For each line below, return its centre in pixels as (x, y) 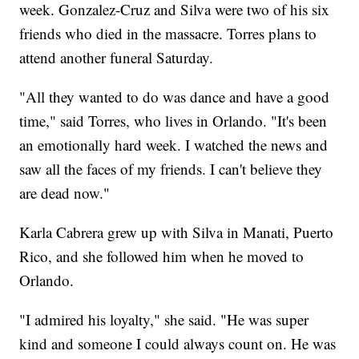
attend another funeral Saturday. (117, 58)
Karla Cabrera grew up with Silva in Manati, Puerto (177, 232)
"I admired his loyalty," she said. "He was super (164, 320)
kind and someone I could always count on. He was (178, 344)
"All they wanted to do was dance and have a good (175, 97)
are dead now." (65, 193)
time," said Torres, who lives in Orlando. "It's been (173, 121)
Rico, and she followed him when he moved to (162, 256)
